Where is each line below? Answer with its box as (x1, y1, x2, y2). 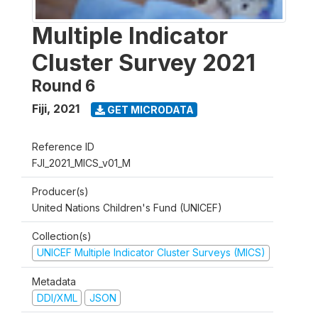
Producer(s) (32, 185, 89, 197)
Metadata (32, 275, 76, 287)
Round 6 (32, 76, 95, 95)
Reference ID (32, 141, 94, 153)
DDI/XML (36, 291, 77, 304)
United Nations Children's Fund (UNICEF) (32, 202, 222, 214)
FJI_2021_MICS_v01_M (32, 157, 131, 169)
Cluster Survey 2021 (32, 49, 256, 77)
